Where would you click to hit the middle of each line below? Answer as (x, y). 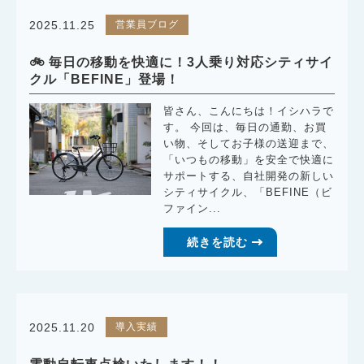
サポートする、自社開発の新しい (249, 177)
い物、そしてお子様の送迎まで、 (249, 144)
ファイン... (193, 209)
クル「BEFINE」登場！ (105, 80)
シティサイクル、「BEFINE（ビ (248, 193)
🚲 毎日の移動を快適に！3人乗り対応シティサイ (182, 63)
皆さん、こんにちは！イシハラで (249, 112)
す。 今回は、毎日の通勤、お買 (245, 128)
